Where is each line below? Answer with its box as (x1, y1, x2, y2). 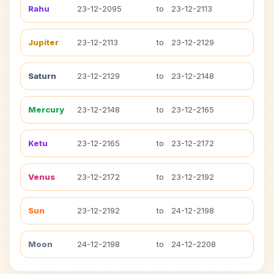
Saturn (28, 71, 56, 81)
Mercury (28, 105, 64, 114)
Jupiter (28, 37, 59, 47)
